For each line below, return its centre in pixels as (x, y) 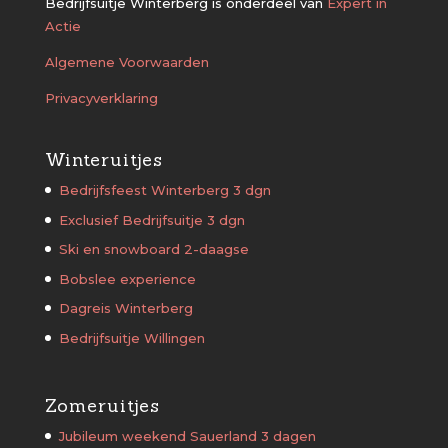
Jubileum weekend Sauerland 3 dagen (187, 436)
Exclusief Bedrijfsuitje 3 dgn (151, 219)
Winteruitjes (103, 160)
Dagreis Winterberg (125, 308)
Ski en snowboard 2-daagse (153, 249)
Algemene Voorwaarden (126, 62)
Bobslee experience (127, 278)
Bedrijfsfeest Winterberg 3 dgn (164, 190)
